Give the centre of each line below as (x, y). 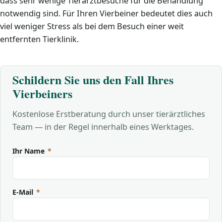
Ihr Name (29, 151)
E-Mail (24, 192)
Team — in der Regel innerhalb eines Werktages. (103, 127)
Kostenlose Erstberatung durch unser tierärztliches (109, 114)
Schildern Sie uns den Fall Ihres (93, 80)
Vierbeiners (42, 93)
